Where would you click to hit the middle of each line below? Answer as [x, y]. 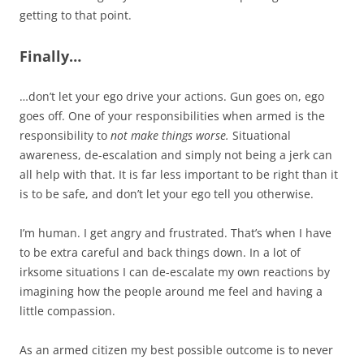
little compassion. [67, 310]
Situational [260, 135]
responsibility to [65, 135]
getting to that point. [76, 15]
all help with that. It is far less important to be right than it [179, 174]
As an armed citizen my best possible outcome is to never [176, 349]
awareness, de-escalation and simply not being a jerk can [176, 154]
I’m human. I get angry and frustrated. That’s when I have [175, 232]
